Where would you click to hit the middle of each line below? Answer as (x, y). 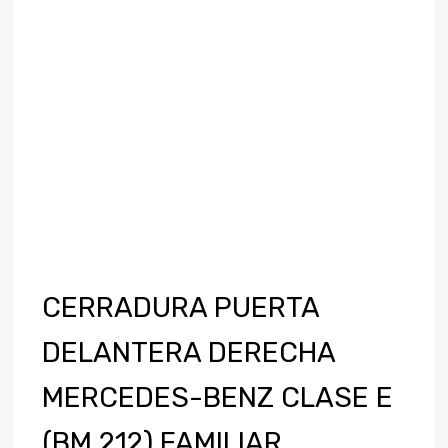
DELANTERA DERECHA (188, 352)
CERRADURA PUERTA (180, 307)
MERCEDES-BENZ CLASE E (217, 397)
